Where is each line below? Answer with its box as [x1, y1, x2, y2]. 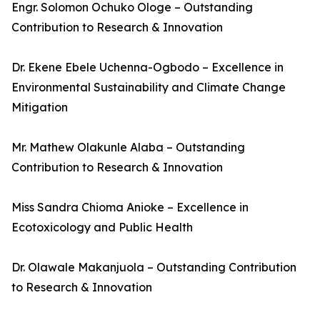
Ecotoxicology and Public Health [11, 220, 193, 234]
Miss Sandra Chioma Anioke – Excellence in [11, 200, 249, 214]
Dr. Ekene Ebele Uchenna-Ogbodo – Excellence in [11, 60, 284, 74]
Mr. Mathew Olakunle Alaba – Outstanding [11, 140, 245, 154]
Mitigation [11, 100, 68, 114]
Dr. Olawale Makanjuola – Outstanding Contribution [11, 260, 296, 274]
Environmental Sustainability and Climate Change [11, 80, 286, 94]
